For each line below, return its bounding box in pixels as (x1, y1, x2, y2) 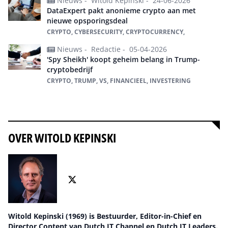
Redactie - (91, 44, 127, 54)
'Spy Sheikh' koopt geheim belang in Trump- (47, 54, 200, 65)
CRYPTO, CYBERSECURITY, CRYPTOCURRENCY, (47, 27, 185, 37)
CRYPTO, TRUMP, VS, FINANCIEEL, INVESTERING (47, 76, 191, 85)
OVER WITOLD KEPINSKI (8, 129, 116, 147)
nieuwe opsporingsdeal (47, 16, 128, 26)
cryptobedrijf (47, 65, 93, 75)
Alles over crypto (17, 98, 75, 108)
